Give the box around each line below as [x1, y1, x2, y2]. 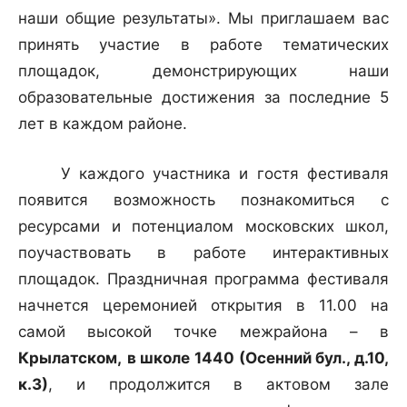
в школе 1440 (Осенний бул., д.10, [126, 349, 390, 368]
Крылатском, [18, 349, 122, 368]
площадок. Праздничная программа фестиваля [18, 270, 389, 289]
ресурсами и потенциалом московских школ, [18, 217, 389, 236]
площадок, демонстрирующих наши [18, 62, 389, 81]
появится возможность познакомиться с [18, 191, 389, 210]
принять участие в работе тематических [18, 35, 389, 55]
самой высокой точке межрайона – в [18, 323, 389, 342]
